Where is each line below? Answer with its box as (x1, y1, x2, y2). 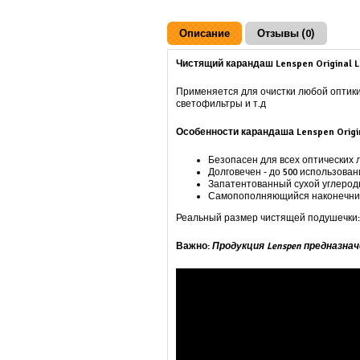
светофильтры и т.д (176, 98, 267, 110)
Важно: (176, 240, 213, 252)
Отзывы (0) (257, 27, 316, 40)
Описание (179, 27, 231, 40)
